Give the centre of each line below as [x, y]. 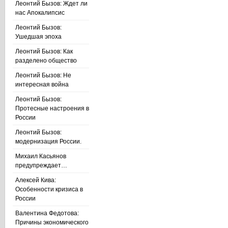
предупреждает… [41, 165]
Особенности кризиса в [49, 189]
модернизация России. [48, 141]
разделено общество [46, 61]
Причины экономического [52, 222]
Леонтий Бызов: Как [44, 51]
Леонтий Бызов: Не [43, 75]
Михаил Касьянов [41, 156]
